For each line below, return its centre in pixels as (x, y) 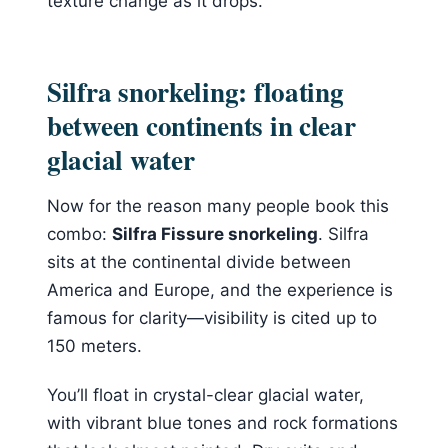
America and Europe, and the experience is (220, 290)
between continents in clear (201, 126)
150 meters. (94, 346)
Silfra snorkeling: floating (195, 92)
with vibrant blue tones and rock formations (222, 422)
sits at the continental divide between (199, 262)
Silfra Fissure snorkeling (215, 234)
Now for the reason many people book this (218, 206)
